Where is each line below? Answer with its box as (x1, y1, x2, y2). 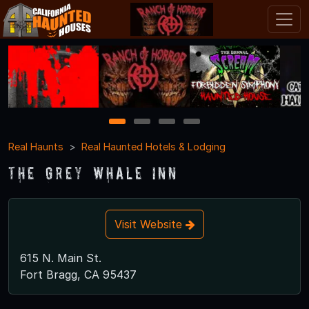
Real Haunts (8, 140, 63, 152)
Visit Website (114, 217, 186, 231)
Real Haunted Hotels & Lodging (81, 140, 226, 152)
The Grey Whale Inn (8, 162, 179, 183)
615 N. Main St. (20, 250, 101, 265)
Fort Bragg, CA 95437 (20, 267, 137, 281)
